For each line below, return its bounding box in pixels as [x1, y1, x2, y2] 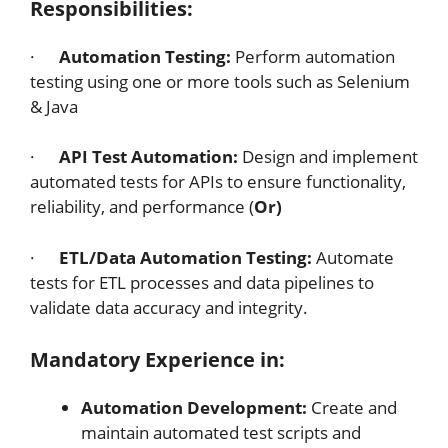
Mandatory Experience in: [30, 346, 285, 373]
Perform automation [231, 44, 395, 68]
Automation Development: [81, 396, 307, 419]
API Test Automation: [59, 145, 238, 168]
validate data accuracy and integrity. [30, 295, 308, 319]
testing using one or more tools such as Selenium [30, 69, 410, 93]
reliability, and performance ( [30, 195, 254, 218]
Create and [307, 396, 397, 419]
